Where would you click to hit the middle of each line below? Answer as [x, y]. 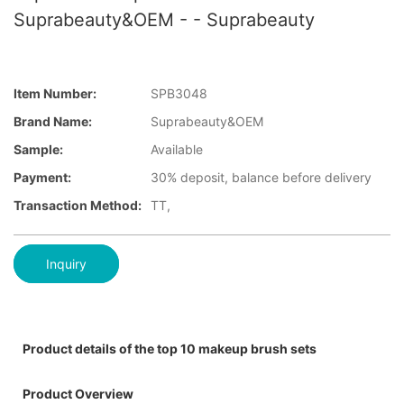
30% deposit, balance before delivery [261, 178]
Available [177, 150]
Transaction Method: [78, 206]
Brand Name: [53, 122]
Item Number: [55, 94]
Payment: [42, 178]
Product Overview [78, 393]
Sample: [38, 150]
